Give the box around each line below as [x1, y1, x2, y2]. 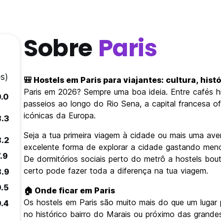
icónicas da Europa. [24, 110, 96, 121]
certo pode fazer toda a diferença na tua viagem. [24, 166, 208, 176]
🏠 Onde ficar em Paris [24, 185, 115, 196]
